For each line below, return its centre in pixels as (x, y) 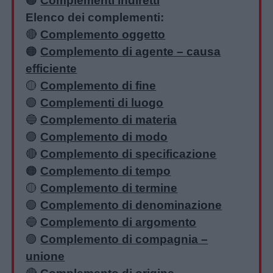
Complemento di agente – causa (131, 51)
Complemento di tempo (106, 171)
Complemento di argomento (119, 222)
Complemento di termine (109, 188)
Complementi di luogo (102, 102)
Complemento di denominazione (131, 205)
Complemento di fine (98, 85)
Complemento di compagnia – (124, 239)
